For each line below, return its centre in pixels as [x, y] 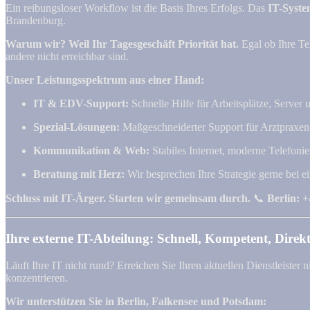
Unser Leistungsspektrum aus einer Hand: [105, 80]
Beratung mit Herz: [79, 174]
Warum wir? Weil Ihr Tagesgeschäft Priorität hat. [122, 44]
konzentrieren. [37, 277]
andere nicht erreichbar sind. [67, 57]
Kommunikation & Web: [91, 151]
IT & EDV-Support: [81, 104]
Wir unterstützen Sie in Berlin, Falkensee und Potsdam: [136, 301]
